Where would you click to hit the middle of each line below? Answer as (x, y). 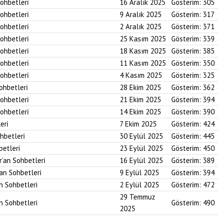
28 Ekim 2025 (140, 87)
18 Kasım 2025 (143, 51)
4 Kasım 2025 (141, 75)
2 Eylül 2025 (139, 185)
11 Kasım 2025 (143, 63)
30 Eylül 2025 (141, 136)
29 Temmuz (137, 197)
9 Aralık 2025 (141, 14)
